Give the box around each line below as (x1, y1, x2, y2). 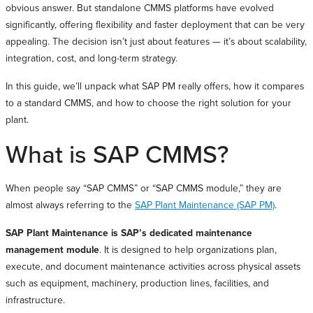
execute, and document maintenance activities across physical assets (6, 259, 300, 272)
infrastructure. (6, 292, 65, 306)
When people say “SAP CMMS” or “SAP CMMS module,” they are (6, 180, 282, 194)
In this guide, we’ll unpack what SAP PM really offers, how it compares (6, 78, 304, 92)
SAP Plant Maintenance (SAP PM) (135, 197, 275, 211)
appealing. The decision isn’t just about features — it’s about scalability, (6, 34, 307, 48)
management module (6, 242, 99, 256)
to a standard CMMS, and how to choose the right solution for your (6, 95, 291, 109)
